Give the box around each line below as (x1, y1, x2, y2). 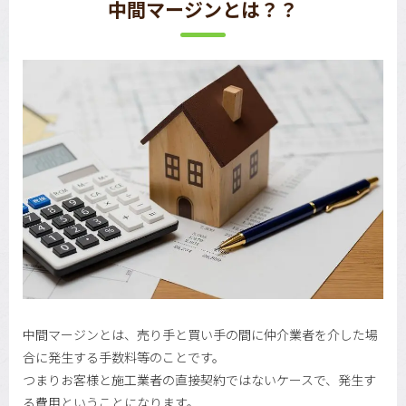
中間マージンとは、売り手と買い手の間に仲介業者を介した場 (23, 325, 378, 344)
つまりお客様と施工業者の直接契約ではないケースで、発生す (23, 371, 376, 390)
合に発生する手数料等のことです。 (23, 348, 225, 367)
